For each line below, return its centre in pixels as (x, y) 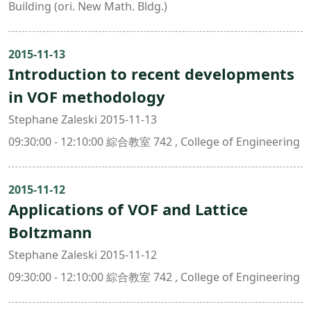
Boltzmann (50, 232)
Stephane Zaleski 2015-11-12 (83, 255)
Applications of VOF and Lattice (128, 209)
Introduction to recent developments (151, 74)
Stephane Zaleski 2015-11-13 (83, 119)
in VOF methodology (87, 96)
